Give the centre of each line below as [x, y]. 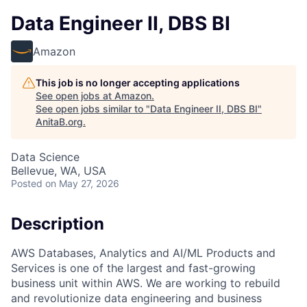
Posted [27, 183]
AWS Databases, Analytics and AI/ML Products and [143, 253]
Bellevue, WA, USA [59, 171]
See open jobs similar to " [93, 109]
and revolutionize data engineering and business [136, 298]
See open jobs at [75, 96]
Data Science [45, 157]
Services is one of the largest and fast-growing [133, 268]
